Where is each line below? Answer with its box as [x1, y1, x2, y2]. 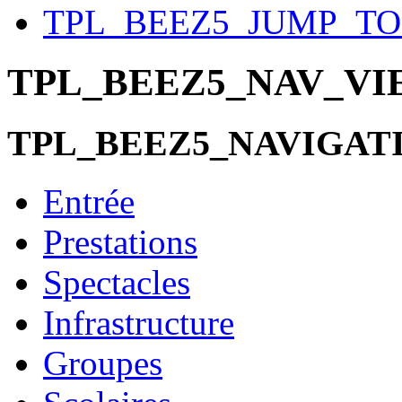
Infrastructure [43, 302, 234, 342]
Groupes [43, 343, 162, 382]
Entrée [43, 181, 135, 221]
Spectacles [43, 262, 190, 301]
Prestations [43, 222, 197, 261]
